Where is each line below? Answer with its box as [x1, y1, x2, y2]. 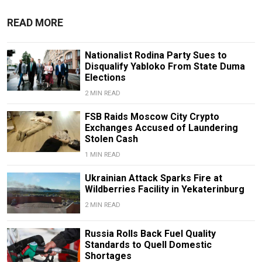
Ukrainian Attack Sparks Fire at [84, 173, 222, 184]
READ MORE [7, 17, 63, 29]
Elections [84, 72, 126, 84]
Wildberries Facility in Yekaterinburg [84, 184, 244, 195]
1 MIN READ [84, 151, 120, 159]
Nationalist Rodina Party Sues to [84, 50, 227, 61]
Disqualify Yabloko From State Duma [84, 61, 245, 73]
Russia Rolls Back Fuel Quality [84, 228, 216, 240]
